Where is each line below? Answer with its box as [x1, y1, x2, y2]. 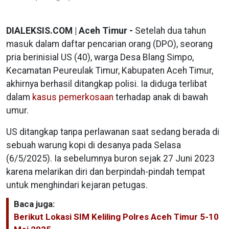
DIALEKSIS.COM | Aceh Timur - [6, 26, 135, 36]
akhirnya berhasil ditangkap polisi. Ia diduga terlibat [6, 79, 207, 89]
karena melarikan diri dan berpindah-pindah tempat [6, 167, 205, 177]
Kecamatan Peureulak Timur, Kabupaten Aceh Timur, [6, 65, 213, 76]
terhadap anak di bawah [113, 92, 208, 103]
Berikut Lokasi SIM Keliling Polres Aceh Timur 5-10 [14, 212, 219, 222]
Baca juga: [14, 199, 55, 210]
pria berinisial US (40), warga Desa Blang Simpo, [6, 52, 194, 63]
